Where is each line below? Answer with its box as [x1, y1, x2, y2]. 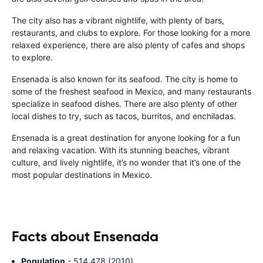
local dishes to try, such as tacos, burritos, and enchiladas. [12, 110, 236, 121]
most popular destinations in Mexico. [12, 169, 152, 180]
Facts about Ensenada [12, 227, 159, 245]
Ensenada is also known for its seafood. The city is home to [12, 73, 238, 84]
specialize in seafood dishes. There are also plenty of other [12, 98, 237, 109]
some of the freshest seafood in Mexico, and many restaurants [12, 86, 251, 96]
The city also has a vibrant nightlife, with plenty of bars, [12, 15, 224, 25]
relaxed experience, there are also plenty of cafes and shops [12, 39, 245, 50]
